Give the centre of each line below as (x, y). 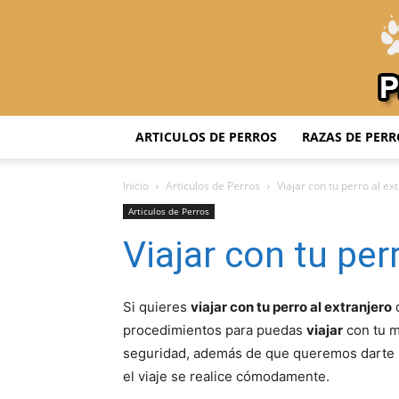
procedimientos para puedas (215, 330)
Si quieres (157, 307)
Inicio (136, 186)
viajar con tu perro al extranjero (291, 307)
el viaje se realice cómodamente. (226, 376)
